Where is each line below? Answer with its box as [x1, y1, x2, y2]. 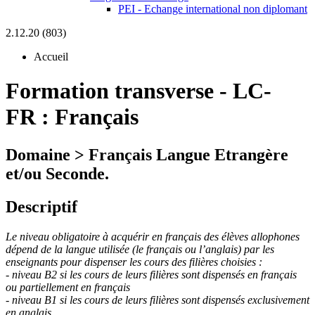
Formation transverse [6, 78, 214, 104]
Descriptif [6, 197, 77, 216]
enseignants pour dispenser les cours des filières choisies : [6, 255, 262, 268]
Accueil [34, 51, 68, 63]
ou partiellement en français [6, 281, 130, 293]
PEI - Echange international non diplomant [118, 3, 307, 15]
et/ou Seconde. [6, 164, 109, 183]
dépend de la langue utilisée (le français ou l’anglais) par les [6, 243, 274, 255]
